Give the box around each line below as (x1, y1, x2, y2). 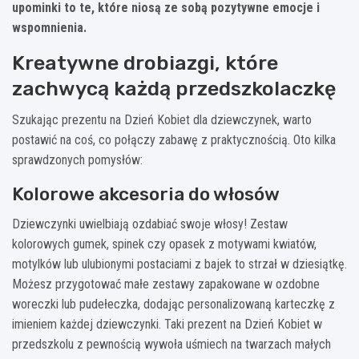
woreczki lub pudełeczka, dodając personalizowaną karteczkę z (12, 296, 335, 312)
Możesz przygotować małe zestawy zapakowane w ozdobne (12, 276, 320, 292)
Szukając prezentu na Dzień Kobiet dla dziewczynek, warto (12, 111, 312, 127)
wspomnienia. (12, 19, 87, 35)
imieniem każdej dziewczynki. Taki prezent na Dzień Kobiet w (12, 316, 322, 332)
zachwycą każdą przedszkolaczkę (12, 76, 336, 100)
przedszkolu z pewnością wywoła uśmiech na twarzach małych (12, 336, 331, 352)
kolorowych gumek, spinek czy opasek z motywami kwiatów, (12, 236, 317, 252)
